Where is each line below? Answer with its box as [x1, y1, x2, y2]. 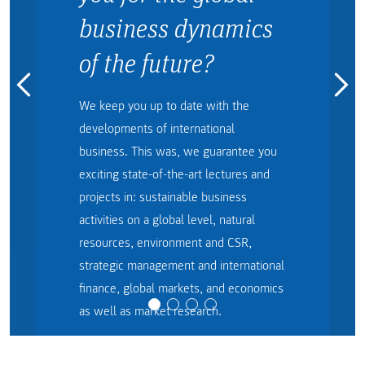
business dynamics [78, 11, 273, 44]
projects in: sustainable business [78, 189, 247, 206]
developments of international [78, 121, 235, 138]
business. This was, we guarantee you [78, 143, 277, 161]
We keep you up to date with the [78, 98, 249, 115]
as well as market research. [78, 303, 222, 320]
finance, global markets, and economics [78, 280, 284, 297]
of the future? [78, 46, 214, 79]
